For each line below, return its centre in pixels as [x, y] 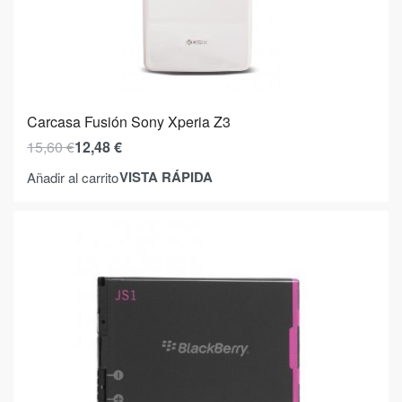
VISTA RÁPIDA [166, 177]
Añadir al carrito [73, 177]
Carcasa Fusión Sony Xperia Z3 [129, 122]
